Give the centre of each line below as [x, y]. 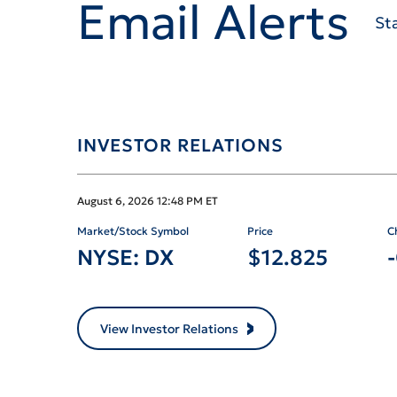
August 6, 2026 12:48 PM [140, 234]
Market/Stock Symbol [133, 265]
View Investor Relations [169, 362]
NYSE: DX [125, 292]
